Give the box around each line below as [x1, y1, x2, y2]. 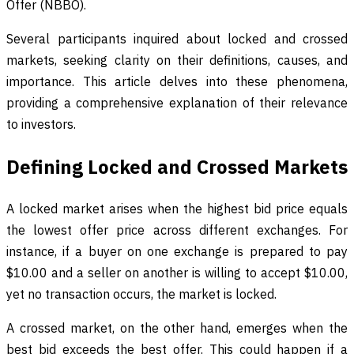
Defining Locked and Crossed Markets [6, 153, 348, 179]
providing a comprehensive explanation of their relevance [6, 94, 348, 111]
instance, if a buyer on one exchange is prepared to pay [6, 243, 348, 259]
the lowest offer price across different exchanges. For [6, 221, 348, 238]
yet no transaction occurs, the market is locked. [6, 285, 277, 302]
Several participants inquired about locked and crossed [6, 30, 348, 47]
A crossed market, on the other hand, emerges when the [6, 319, 348, 336]
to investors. [6, 115, 76, 132]
